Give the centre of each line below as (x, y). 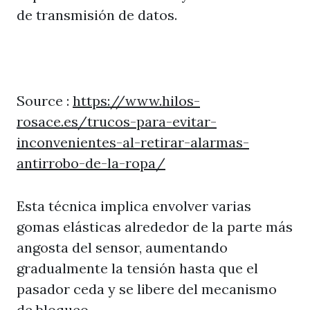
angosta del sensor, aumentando (122, 247)
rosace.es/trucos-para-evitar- (117, 121)
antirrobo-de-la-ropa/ (91, 163)
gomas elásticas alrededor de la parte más (155, 227)
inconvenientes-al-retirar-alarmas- (133, 142)
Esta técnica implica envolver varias (134, 206)
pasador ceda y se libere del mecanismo (147, 289)
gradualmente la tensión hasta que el (137, 268)
